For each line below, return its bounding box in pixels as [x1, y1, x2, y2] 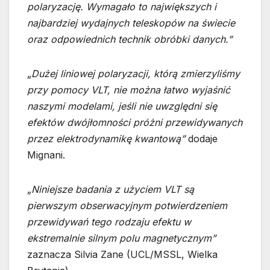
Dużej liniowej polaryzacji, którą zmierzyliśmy [31, 67, 240, 80]
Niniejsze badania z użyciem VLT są [31, 183, 194, 195]
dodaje [188, 132, 218, 145]
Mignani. [27, 148, 65, 161]
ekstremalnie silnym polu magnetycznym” [27, 231, 216, 244]
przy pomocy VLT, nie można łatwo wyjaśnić [27, 83, 230, 96]
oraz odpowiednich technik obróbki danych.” [27, 33, 232, 45]
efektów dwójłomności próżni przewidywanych [27, 116, 242, 128]
